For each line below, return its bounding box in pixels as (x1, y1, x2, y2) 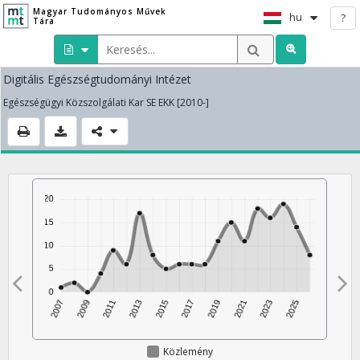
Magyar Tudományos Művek (32, 6, 166, 17)
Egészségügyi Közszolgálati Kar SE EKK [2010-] (3, 96, 209, 109)
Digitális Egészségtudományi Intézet (3, 72, 191, 87)
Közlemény (162, 345, 213, 358)
